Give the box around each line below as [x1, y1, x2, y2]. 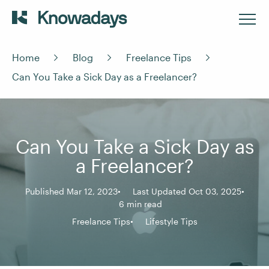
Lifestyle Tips [145, 216, 198, 226]
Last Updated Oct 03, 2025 [132, 186, 241, 196]
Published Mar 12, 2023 [25, 186, 118, 196]
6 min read [119, 199, 162, 209]
